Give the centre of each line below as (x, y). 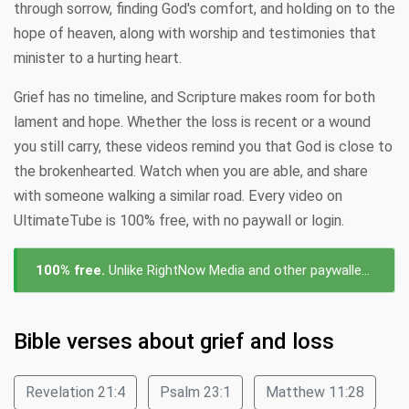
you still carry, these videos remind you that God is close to (203, 147)
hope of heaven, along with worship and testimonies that (195, 33)
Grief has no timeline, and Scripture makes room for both (194, 97)
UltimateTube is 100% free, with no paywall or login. (179, 220)
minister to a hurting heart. (98, 58)
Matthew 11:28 (315, 392)
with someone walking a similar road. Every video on (178, 196)
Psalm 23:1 (195, 392)
